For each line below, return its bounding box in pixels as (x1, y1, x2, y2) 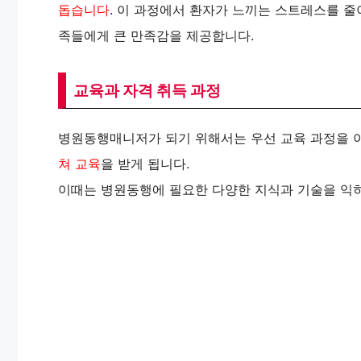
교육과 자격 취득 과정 (73, 80, 221, 100)
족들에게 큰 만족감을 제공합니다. (58, 27, 254, 44)
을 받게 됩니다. (101, 155, 189, 172)
